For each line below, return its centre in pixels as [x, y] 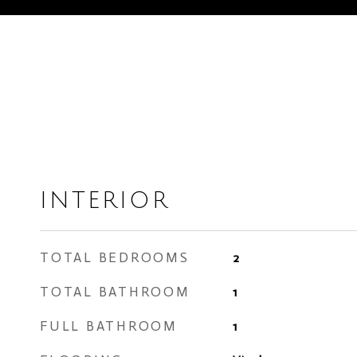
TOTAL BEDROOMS [115, 257]
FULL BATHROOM [109, 326]
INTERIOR [105, 201]
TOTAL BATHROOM [115, 292]
